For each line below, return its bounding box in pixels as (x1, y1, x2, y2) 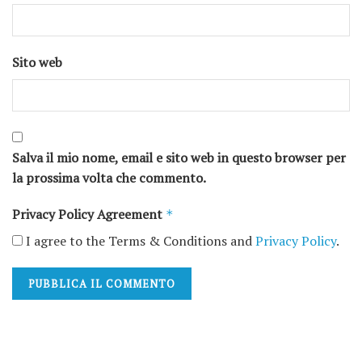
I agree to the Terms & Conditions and (23, 232, 255, 250)
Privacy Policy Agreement (12, 205, 166, 224)
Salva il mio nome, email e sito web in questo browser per (12, 149, 346, 167)
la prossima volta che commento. (12, 169, 206, 187)
